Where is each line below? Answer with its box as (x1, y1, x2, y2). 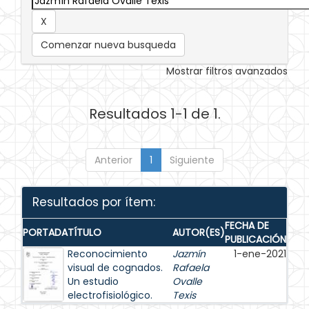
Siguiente (170, 153, 215, 167)
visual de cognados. (68, 261, 163, 275)
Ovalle (172, 275, 202, 288)
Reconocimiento (68, 247, 148, 261)
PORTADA (23, 226, 68, 239)
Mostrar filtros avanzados (166, 64, 288, 78)
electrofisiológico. (68, 288, 152, 302)
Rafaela (172, 261, 209, 275)
